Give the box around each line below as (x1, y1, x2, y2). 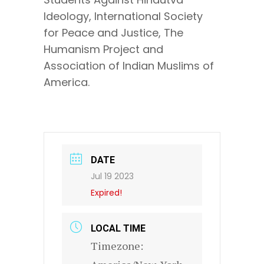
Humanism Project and (44, 42, 163, 57)
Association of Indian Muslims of (44, 58, 214, 74)
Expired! (91, 187, 122, 199)
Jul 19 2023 (91, 170, 134, 183)
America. (44, 75, 90, 90)
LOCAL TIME (91, 223, 146, 235)
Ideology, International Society (44, 9, 203, 24)
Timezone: (91, 239, 143, 253)
